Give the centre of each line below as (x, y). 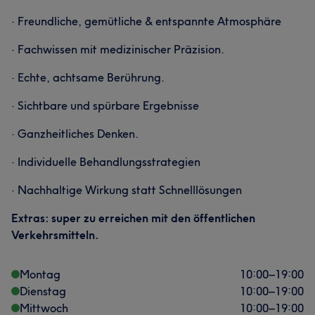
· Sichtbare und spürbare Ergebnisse (105, 105)
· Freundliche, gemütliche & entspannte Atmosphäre (146, 21)
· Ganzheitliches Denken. (75, 134)
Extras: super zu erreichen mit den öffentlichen (133, 218)
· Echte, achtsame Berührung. (88, 77)
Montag (40, 274)
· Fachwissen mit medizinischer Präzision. (118, 49)
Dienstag (43, 291)
